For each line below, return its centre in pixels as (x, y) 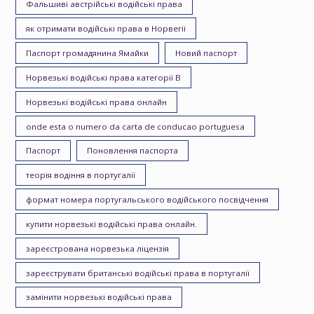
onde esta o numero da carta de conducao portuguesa (136, 126)
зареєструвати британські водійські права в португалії (138, 273)
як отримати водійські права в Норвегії (106, 29)
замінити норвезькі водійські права (99, 297)
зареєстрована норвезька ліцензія (98, 248)
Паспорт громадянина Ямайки (88, 53)
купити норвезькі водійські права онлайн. (112, 224)
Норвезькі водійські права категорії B (104, 77)
